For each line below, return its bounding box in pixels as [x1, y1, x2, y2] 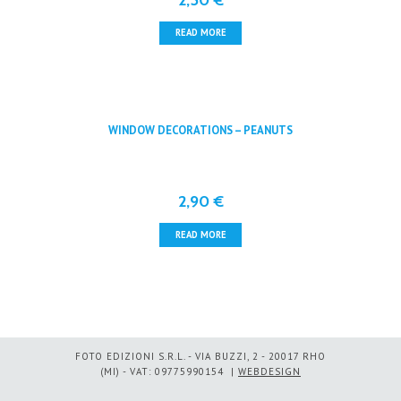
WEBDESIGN [238, 365, 301, 379]
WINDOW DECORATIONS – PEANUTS [108, 123, 293, 139]
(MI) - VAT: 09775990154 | [100, 365, 238, 379]
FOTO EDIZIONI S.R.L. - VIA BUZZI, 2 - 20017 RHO [75, 350, 326, 363]
